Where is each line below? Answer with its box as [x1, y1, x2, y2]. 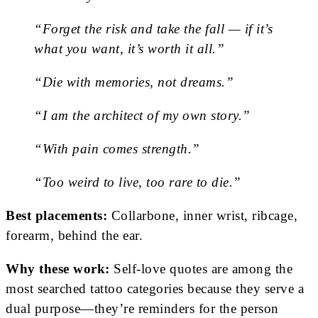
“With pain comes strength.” [34, 141, 200, 156]
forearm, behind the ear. [6, 227, 143, 243]
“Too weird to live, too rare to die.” [34, 174, 241, 190]
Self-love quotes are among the [109, 261, 292, 276]
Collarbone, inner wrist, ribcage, [107, 207, 297, 223]
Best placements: [6, 207, 107, 223]
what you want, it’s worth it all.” [34, 40, 224, 56]
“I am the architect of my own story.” [34, 107, 251, 123]
